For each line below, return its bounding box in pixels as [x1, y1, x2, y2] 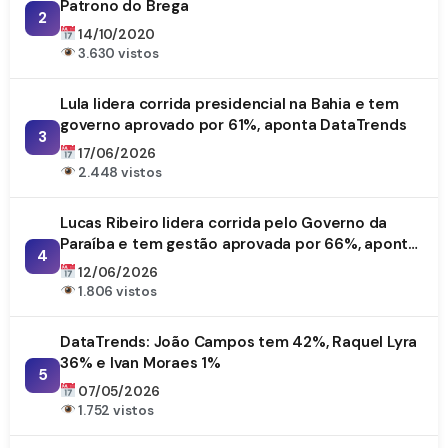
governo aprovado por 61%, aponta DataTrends [60, 114, 407, 135]
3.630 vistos [75, 44, 159, 62]
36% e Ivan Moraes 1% [60, 352, 221, 373]
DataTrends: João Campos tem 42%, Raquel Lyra [60, 331, 418, 352]
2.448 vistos [75, 163, 162, 181]
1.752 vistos [75, 401, 154, 419]
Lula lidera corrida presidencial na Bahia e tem [60, 93, 399, 114]
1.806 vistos [75, 282, 157, 300]
